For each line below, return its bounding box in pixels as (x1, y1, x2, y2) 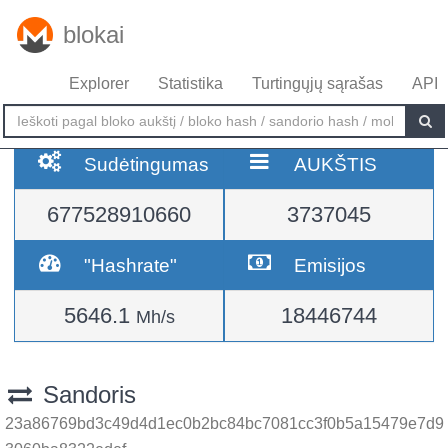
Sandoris (35, 381, 136, 408)
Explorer (69, 75, 129, 92)
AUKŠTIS (294, 153, 378, 175)
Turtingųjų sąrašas (252, 75, 383, 92)
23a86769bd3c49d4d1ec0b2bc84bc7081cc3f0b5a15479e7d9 (5, 415, 444, 432)
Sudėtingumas (84, 153, 210, 175)
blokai (63, 21, 124, 48)
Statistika (158, 75, 223, 92)
